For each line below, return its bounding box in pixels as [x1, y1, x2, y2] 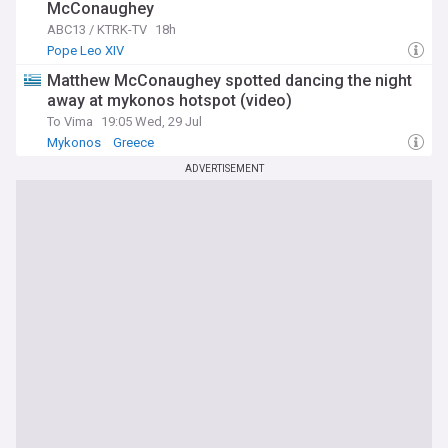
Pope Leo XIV [47, 43, 124, 58]
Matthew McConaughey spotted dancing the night [47, 71, 412, 90]
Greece [113, 135, 154, 150]
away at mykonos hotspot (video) [47, 91, 292, 110]
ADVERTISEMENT [184, 163, 264, 174]
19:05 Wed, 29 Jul [101, 114, 202, 129]
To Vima [47, 114, 93, 129]
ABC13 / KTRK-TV [47, 22, 147, 37]
